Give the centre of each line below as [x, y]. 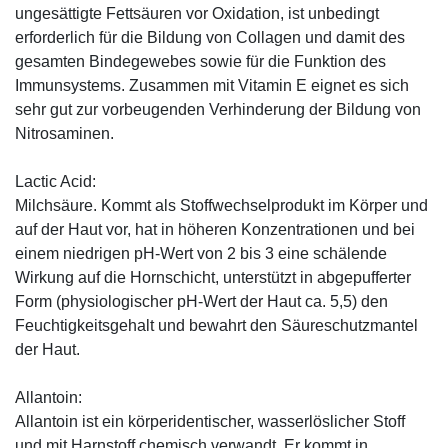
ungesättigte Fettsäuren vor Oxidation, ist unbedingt [197, 13]
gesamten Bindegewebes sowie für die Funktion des [200, 61]
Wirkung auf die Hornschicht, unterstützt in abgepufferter [213, 277]
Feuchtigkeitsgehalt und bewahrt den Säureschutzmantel [216, 325]
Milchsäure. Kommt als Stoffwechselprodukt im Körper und [221, 205]
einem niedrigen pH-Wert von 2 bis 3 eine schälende [201, 253]
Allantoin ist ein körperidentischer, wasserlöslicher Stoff [210, 421]
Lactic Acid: [55, 181]
